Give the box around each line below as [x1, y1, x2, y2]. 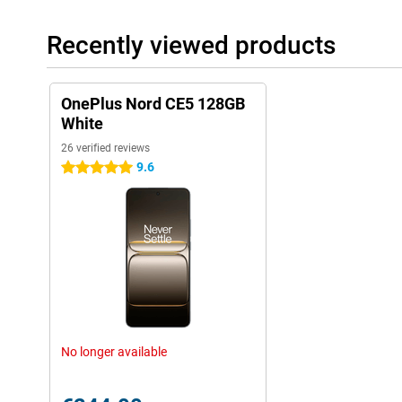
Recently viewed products [47, 31, 336, 60]
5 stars [61, 161, 100, 175]
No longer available [61, 345, 167, 359]
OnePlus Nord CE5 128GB [61, 94, 245, 113]
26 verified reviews [61, 142, 150, 154]
